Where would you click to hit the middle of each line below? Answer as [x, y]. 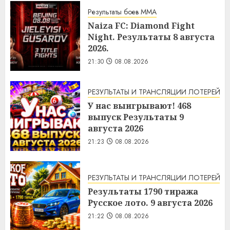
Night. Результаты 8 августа [151, 37]
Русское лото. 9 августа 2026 [150, 203]
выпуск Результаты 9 [136, 117]
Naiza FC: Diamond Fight [141, 26]
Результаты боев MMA [122, 12]
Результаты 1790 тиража [143, 192]
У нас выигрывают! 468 [139, 106]
